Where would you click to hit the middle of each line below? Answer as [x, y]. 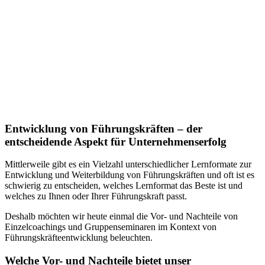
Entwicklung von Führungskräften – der [104, 128]
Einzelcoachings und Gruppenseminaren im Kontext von [111, 227]
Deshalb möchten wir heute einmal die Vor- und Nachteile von [121, 216]
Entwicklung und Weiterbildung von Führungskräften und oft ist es [130, 175]
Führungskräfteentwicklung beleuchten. [79, 238]
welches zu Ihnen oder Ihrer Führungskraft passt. [96, 196]
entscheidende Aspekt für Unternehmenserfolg [116, 141]
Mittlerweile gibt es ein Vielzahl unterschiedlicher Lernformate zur [128, 164]
